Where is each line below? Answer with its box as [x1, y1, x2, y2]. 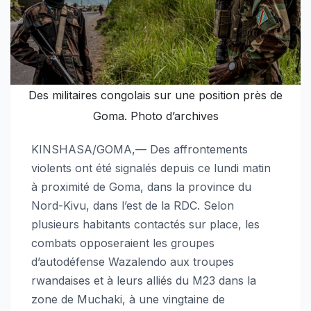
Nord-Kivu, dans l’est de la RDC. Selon [31, 199, 234, 213]
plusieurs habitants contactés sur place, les [31, 217, 260, 232]
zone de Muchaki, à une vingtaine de [31, 292, 225, 307]
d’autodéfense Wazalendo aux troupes [31, 255, 234, 269]
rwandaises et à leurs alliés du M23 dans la [31, 274, 256, 288]
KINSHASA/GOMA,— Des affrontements [31, 142, 248, 157]
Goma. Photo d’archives [92, 109, 219, 124]
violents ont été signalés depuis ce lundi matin [31, 161, 271, 176]
